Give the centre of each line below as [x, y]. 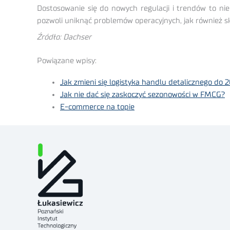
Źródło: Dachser [64, 37]
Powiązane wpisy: [67, 61]
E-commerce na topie [97, 107]
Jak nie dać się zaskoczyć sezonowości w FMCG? [142, 95]
